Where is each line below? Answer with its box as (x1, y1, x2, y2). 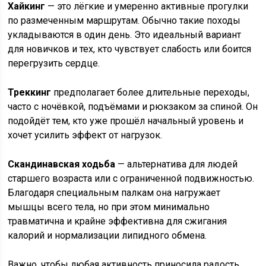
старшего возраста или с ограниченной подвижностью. (8, 173, 255, 184)
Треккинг (8, 87, 52, 98)
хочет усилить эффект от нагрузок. (8, 129, 163, 141)
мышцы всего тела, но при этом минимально (8, 201, 210, 213)
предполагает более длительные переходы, (51, 87, 250, 98)
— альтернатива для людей (115, 159, 238, 170)
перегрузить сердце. (8, 58, 100, 69)
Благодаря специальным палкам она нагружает (8, 187, 221, 198)
